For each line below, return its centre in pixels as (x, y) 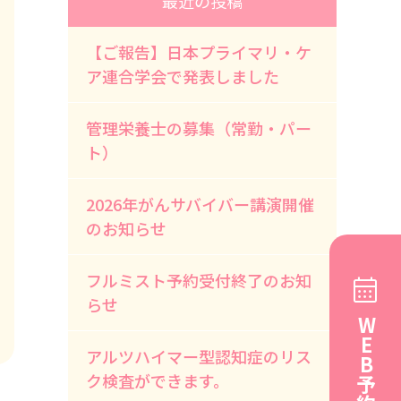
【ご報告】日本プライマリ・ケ (199, 52)
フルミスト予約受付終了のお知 (199, 280)
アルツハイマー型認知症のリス (199, 356)
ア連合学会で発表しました (183, 76)
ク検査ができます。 (158, 380)
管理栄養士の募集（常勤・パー (199, 128)
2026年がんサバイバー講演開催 (200, 204)
